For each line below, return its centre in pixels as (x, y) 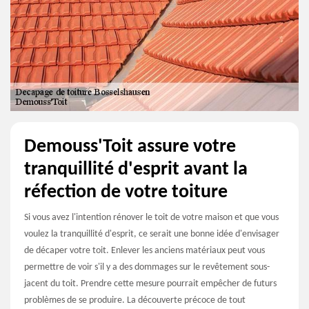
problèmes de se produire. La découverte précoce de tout (135, 300)
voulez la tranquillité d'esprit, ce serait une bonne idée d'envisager (152, 234)
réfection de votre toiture (126, 192)
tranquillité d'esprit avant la (136, 169)
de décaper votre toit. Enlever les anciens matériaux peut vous (144, 250)
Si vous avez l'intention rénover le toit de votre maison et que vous (151, 217)
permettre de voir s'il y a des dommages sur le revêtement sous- (147, 267)
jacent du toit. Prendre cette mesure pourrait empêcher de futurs (150, 283)
